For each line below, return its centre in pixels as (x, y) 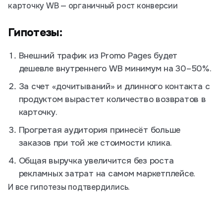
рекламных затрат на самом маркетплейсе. (107, 174)
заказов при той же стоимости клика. (95, 143)
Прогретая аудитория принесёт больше (100, 130)
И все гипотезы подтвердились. (69, 187)
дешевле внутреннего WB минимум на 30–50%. (115, 69)
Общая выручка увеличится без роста (96, 161)
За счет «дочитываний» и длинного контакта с (114, 86)
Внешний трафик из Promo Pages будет (98, 56)
